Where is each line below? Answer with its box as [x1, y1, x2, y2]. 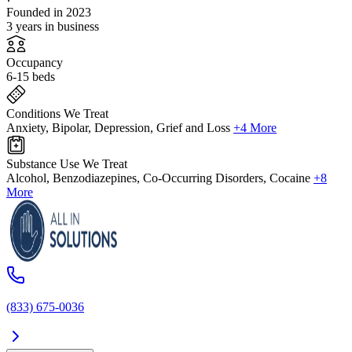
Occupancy [6, 56, 63, 70]
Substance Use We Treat [6, 157, 127, 171]
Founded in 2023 [6, 5, 91, 20]
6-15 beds [6, 70, 55, 84]
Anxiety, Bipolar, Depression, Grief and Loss [6, 121, 230, 135]
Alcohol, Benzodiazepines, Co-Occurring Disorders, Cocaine [6, 171, 310, 185]
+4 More [233, 121, 277, 135]
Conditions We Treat [6, 107, 108, 121]
